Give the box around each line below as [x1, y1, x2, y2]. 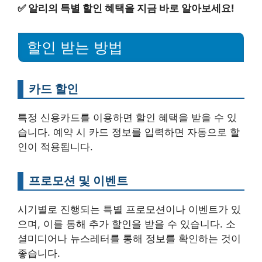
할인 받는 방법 [27, 39, 123, 56]
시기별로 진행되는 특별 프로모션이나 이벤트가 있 [18, 204, 241, 216]
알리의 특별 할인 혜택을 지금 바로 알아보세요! [28, 2, 235, 14]
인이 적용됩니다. [18, 141, 93, 153]
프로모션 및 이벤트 [29, 173, 128, 188]
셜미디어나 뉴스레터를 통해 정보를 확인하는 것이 [18, 233, 241, 245]
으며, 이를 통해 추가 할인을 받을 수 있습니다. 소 [18, 218, 236, 230]
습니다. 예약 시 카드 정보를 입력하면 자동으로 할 [18, 126, 240, 139]
